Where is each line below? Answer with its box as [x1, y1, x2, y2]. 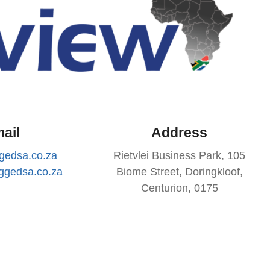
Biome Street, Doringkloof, [116, 166, 243, 178]
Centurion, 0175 [140, 182, 218, 195]
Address [151, 124, 208, 140]
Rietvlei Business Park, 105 [113, 149, 246, 162]
